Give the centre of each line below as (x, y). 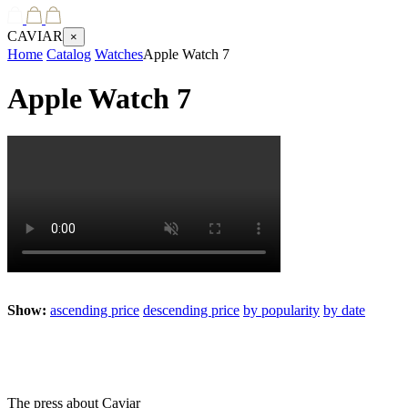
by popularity (281, 310)
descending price (191, 310)
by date (344, 310)
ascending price (95, 310)
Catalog (69, 54)
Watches (119, 54)
